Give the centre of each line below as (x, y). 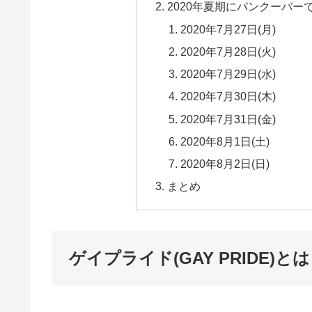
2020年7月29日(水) (228, 74)
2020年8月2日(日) (225, 164)
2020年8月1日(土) (225, 141)
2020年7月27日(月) (228, 29)
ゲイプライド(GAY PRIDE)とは (189, 258)
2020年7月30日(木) (228, 96)
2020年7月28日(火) (228, 51)
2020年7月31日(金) (228, 119)
